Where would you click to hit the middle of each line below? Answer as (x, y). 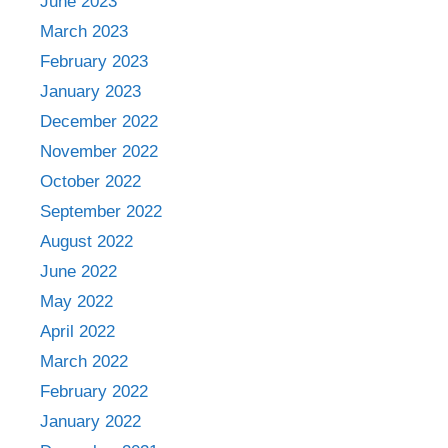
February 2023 (94, 61)
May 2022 (76, 301)
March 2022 (84, 361)
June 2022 (78, 271)
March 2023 (84, 31)
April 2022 (77, 331)
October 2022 (90, 181)
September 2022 (101, 211)
